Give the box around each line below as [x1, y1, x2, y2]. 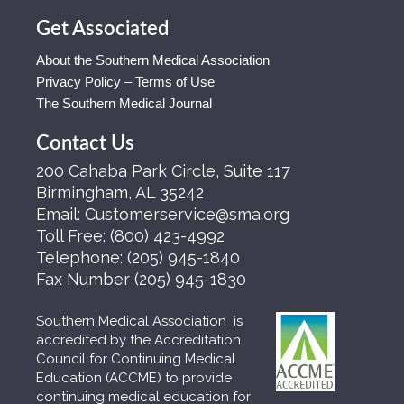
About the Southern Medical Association [36, 52, 270, 68]
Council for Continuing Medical [36, 351, 235, 367]
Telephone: [36, 248, 127, 267]
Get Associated [36, 19, 169, 39]
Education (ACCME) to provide [36, 370, 232, 386]
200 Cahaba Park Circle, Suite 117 [36, 161, 290, 180]
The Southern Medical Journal [36, 96, 212, 111]
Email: [36, 205, 85, 224]
